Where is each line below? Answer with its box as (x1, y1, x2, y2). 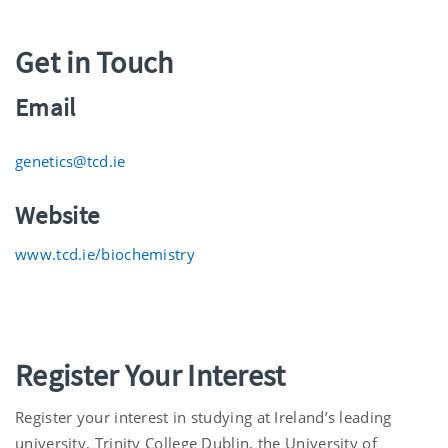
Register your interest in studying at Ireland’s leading (15, 407, 392, 428)
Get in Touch (15, 43, 174, 82)
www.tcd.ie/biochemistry (15, 244, 195, 265)
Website (15, 199, 100, 232)
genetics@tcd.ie (15, 151, 126, 172)
